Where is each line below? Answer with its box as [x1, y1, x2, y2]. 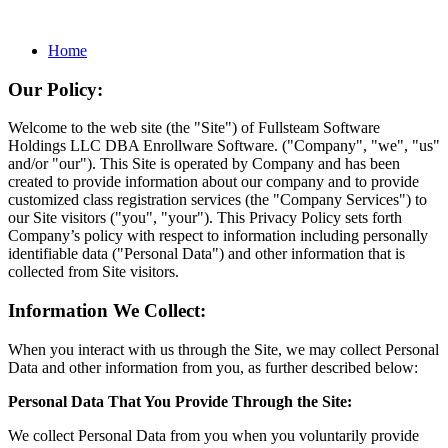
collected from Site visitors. [8, 263, 183, 281]
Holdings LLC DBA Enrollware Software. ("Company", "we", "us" [8, 137, 440, 155]
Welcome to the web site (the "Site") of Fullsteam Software [8, 119, 380, 137]
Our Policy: [8, 78, 103, 100]
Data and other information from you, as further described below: [8, 358, 418, 376]
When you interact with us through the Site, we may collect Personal [8, 340, 439, 358]
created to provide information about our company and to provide [8, 173, 419, 191]
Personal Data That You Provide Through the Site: [8, 392, 352, 410]
